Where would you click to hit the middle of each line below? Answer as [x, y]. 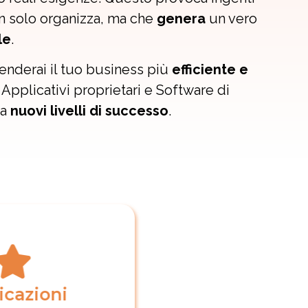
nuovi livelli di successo [89, 111]
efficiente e [210, 70]
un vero [233, 18]
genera [183, 18]
